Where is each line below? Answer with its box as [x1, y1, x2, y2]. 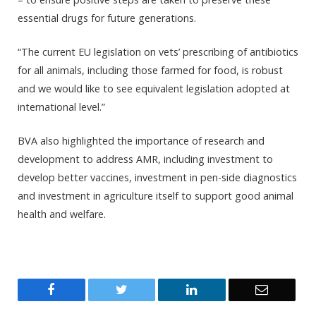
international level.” [18, 100, 105, 114]
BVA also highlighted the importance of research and [18, 134, 265, 148]
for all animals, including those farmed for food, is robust [18, 63, 283, 78]
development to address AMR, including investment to [18, 152, 273, 166]
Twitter [126, 282, 164, 296]
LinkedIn [196, 282, 243, 296]
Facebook [54, 282, 104, 296]
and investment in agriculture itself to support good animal [18, 189, 293, 203]
